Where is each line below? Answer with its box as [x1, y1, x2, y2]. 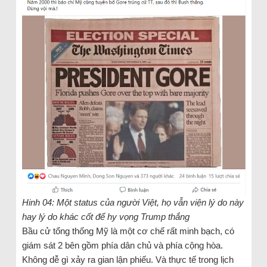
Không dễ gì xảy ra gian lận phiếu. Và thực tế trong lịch [21, 254, 234, 265]
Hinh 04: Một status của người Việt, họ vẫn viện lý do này [21, 197, 244, 207]
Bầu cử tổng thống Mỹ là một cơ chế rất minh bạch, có [21, 225, 234, 236]
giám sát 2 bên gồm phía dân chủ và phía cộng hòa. [21, 240, 223, 250]
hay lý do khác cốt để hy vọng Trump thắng [21, 211, 190, 222]
